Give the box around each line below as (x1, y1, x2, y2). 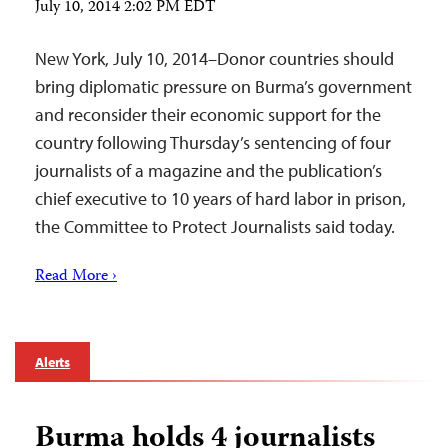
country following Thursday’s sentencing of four (35, 131, 391, 154)
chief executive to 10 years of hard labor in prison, (35, 187, 406, 210)
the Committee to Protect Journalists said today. (35, 215, 395, 238)
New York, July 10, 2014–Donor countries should (35, 47, 394, 70)
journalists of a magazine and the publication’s (35, 159, 382, 182)
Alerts (35, 353, 71, 371)
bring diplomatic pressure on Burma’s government (35, 75, 412, 98)
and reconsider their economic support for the (35, 103, 381, 126)
